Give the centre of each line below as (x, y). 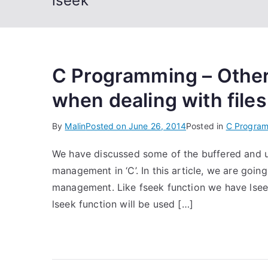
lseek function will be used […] (123, 204)
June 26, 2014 (157, 126)
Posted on (107, 126)
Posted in (206, 126)
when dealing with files (159, 100)
